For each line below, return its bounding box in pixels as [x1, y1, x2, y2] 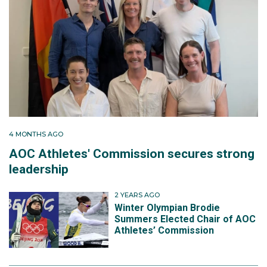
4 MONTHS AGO [9, 130, 63, 139]
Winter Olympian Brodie [114, 201, 221, 213]
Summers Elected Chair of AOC [114, 213, 256, 225]
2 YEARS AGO [114, 191, 160, 200]
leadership [9, 162, 69, 177]
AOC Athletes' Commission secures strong [9, 147, 254, 162]
